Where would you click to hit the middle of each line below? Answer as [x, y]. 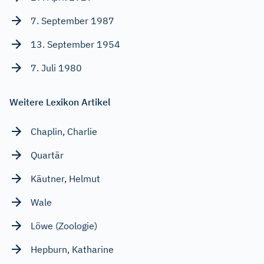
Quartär [47, 155]
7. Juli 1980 [56, 67]
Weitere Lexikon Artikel [60, 102]
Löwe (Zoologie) [64, 225]
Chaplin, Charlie [64, 131]
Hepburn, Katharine [72, 249]
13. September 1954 [75, 44]
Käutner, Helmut [65, 178]
